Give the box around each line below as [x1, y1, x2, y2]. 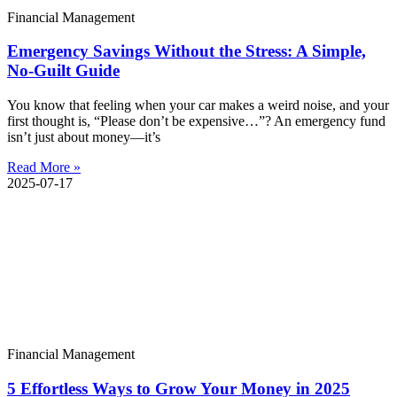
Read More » [7, 160, 81, 175]
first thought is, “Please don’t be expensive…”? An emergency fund [7, 113, 385, 129]
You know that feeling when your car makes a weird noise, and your [7, 97, 389, 113]
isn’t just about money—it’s [7, 129, 160, 145]
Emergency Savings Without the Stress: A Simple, [7, 42, 366, 61]
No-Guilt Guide [7, 61, 120, 81]
